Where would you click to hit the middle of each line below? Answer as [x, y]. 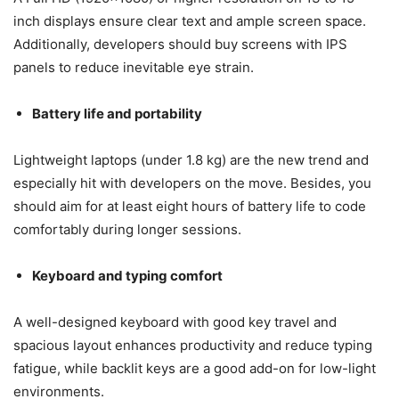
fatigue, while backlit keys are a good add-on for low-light [195, 368]
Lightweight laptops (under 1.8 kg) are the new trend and [191, 159]
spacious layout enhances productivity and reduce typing [193, 345]
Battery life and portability [117, 113]
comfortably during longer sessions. [127, 229]
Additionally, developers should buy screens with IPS [180, 44]
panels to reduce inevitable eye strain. [134, 67]
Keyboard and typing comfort [127, 275]
